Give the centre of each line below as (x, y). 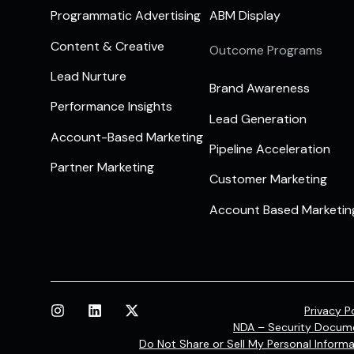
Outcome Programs (265, 51)
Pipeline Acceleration (269, 149)
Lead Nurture (88, 76)
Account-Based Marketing (127, 137)
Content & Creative (107, 46)
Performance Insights (111, 107)
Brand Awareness (259, 88)
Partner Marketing (102, 168)
